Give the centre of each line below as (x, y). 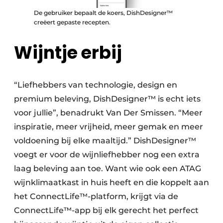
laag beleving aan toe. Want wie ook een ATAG (108, 169)
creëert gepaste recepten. (72, 22)
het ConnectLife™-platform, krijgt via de (96, 197)
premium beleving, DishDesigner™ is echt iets (107, 99)
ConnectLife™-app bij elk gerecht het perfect (106, 211)
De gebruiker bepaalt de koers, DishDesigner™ (103, 13)
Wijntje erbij (68, 53)
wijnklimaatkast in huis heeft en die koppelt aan (111, 183)
